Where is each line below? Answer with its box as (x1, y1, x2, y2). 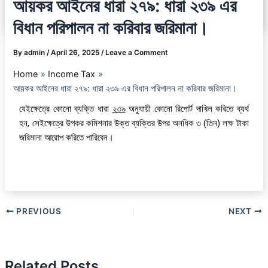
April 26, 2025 (51, 48, 102, 57)
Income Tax (48, 68, 96, 80)
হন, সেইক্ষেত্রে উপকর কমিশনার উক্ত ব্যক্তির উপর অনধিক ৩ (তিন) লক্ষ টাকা (19, 117, 249, 129)
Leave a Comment (105, 48, 169, 57)
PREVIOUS (14, 206, 62, 216)
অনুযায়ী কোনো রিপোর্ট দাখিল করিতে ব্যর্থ (125, 103, 249, 114)
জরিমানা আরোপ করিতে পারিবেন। (19, 132, 114, 143)
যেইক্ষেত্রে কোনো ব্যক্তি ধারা (19, 103, 112, 114)
